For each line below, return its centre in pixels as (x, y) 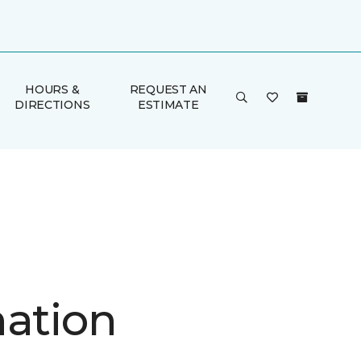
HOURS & (52, 89)
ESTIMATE (168, 105)
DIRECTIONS (52, 105)
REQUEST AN (168, 89)
